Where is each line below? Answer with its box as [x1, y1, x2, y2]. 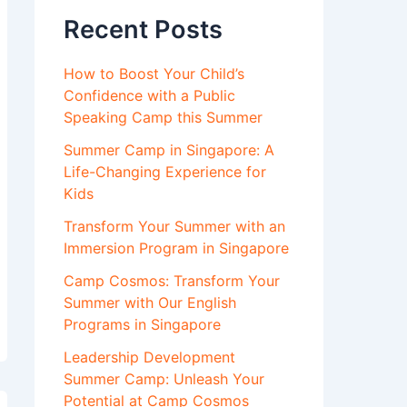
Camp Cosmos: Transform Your [64, 272, 280, 291]
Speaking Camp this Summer [64, 108, 263, 127]
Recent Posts [64, 15, 223, 45]
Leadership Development [64, 348, 235, 367]
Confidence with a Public [64, 86, 235, 105]
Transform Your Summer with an [64, 217, 285, 236]
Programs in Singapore [64, 315, 221, 334]
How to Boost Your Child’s [64, 65, 244, 84]
